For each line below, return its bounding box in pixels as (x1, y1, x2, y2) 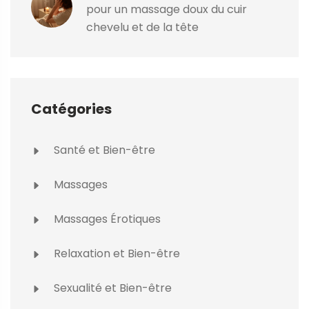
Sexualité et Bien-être (51, 280, 172, 297)
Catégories (31, 99, 112, 119)
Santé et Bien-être (51, 142, 155, 159)
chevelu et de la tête (86, 19, 199, 36)
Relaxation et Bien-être (51, 246, 180, 262)
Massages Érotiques (51, 211, 161, 228)
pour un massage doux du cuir (86, 1, 247, 18)
